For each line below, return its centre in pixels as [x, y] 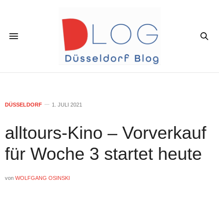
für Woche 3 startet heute [103, 153]
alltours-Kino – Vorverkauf [106, 132]
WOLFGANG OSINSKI [43, 178]
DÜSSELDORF [23, 104]
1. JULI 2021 [67, 104]
